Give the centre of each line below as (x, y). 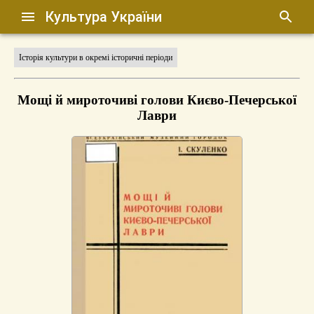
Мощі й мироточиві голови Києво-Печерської (157, 100)
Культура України (104, 17)
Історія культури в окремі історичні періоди (96, 57)
